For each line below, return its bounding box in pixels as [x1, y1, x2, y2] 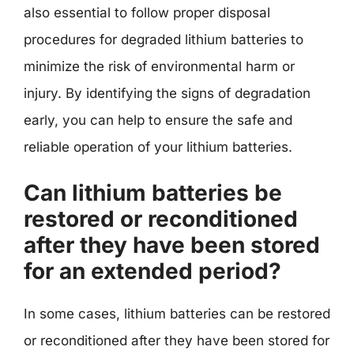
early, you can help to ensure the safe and [24, 111, 292, 128]
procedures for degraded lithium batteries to [24, 31, 303, 47]
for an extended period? [24, 258, 281, 284]
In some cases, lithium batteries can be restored [24, 306, 330, 322]
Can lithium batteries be [24, 179, 282, 206]
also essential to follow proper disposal [24, 4, 270, 21]
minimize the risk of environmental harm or [24, 58, 295, 74]
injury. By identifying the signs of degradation [24, 85, 311, 101]
